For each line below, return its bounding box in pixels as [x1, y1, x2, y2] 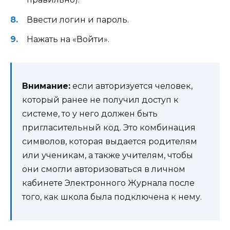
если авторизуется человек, [70, 81, 193, 91]
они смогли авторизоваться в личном [22, 164, 185, 174]
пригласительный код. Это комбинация [22, 122, 196, 132]
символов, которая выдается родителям [22, 136, 197, 146]
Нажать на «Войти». [27, 34, 109, 44]
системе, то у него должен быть [22, 108, 158, 119]
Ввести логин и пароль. [27, 14, 129, 25]
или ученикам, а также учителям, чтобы [22, 150, 193, 160]
